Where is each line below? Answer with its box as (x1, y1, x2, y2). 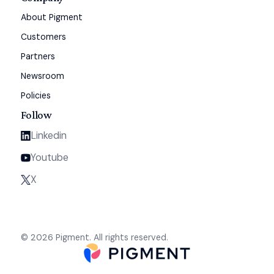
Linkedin (31, 128, 67, 142)
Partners (20, 50, 55, 62)
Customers (20, 31, 66, 42)
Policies (20, 89, 51, 101)
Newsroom (20, 70, 64, 81)
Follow (20, 108, 52, 121)
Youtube (31, 150, 69, 164)
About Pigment (20, 11, 83, 23)
